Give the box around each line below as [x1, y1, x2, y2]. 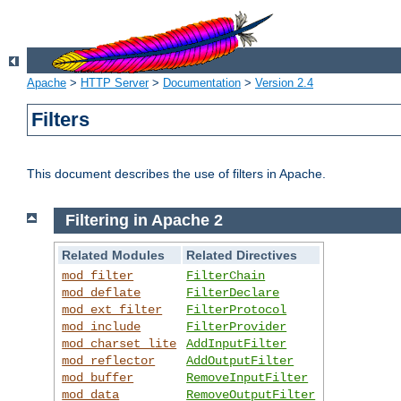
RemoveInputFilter [186, 370, 309, 385]
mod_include [62, 319, 141, 334]
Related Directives [186, 247, 298, 262]
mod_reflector [62, 353, 156, 368]
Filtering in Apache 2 [64, 211, 223, 230]
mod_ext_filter [62, 302, 163, 317]
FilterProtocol [186, 302, 287, 317]
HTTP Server [81, 76, 149, 90]
